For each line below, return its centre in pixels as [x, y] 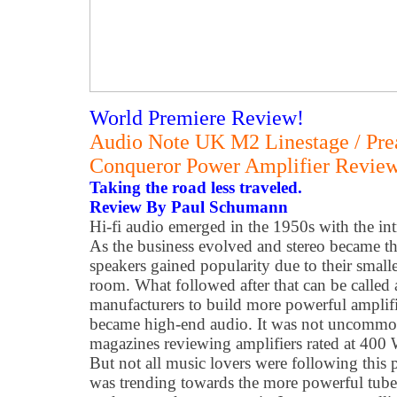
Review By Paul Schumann [189, 207]
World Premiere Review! [197, 118]
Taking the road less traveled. [196, 187]
